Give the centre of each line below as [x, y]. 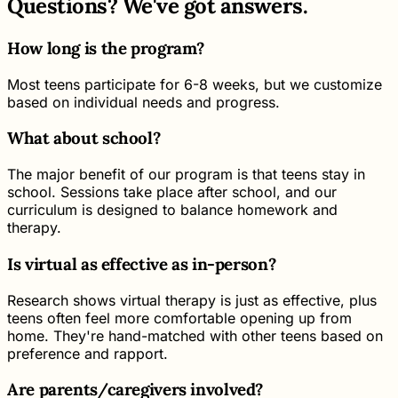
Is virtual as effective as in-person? [142, 263]
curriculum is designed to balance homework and [172, 210]
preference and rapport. [88, 353]
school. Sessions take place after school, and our [172, 192]
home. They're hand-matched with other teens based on [195, 335]
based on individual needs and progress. [143, 102]
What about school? [84, 138]
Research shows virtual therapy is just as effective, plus [192, 300]
